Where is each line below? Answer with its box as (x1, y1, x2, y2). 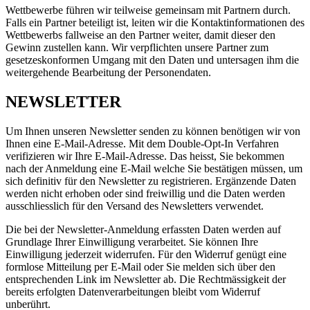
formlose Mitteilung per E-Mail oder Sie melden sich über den (6, 260, 275, 273)
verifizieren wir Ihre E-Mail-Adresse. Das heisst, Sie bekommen (6, 149, 284, 162)
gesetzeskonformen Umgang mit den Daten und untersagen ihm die (6, 54, 299, 66)
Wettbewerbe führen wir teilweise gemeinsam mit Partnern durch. (6, 4, 291, 17)
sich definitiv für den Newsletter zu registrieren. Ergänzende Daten (6, 174, 296, 187)
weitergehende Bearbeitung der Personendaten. (6, 66, 211, 79)
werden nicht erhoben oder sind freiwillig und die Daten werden (6, 187, 285, 199)
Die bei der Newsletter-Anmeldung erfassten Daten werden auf (6, 223, 281, 235)
